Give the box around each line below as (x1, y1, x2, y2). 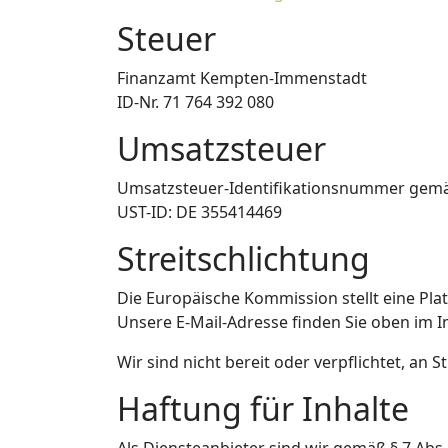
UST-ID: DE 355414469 (117, 201, 282, 224)
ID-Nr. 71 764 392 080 (117, 91, 274, 114)
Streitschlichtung (117, 237, 370, 281)
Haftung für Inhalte (117, 387, 409, 431)
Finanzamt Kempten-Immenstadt (117, 67, 367, 90)
